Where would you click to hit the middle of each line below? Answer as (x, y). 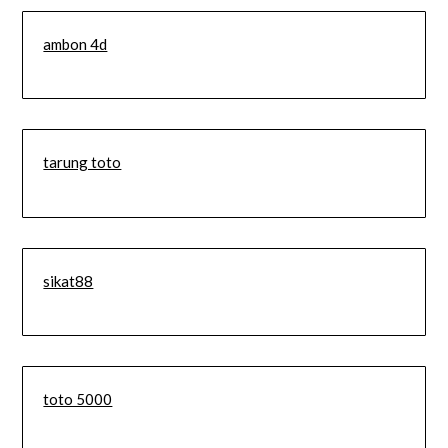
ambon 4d (75, 43)
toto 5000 (78, 399)
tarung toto (82, 162)
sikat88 (68, 280)
